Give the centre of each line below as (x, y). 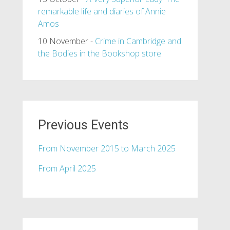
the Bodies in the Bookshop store (99, 53)
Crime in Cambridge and (138, 41)
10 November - (66, 41)
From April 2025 (67, 168)
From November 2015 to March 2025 (107, 148)
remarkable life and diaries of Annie (102, 11)
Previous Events (83, 125)
